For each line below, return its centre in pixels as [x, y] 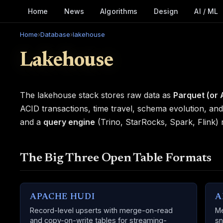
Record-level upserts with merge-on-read [102, 211]
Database [55, 34]
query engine [69, 122]
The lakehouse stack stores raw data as [97, 95]
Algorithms [119, 11]
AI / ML [206, 11]
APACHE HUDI [62, 197]
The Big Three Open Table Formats [116, 158]
